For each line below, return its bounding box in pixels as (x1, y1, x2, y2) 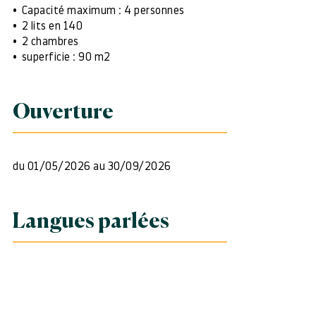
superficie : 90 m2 (21, 51, 111, 63)
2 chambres (21, 36, 79, 47)
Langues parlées (13, 212, 169, 233)
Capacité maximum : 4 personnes (21, 5, 185, 16)
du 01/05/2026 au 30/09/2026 (13, 161, 171, 172)
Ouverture (13, 102, 114, 123)
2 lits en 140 (21, 20, 83, 32)
